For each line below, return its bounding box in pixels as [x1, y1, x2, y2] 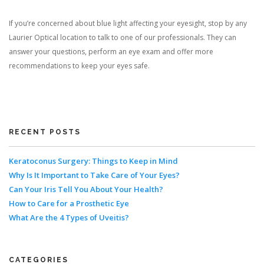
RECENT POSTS [9, 128, 81, 136]
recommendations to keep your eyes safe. [9, 61, 150, 71]
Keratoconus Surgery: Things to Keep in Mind [9, 156, 178, 166]
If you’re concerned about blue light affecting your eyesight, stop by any [9, 18, 247, 28]
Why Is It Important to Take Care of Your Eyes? [9, 170, 180, 180]
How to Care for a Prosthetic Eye [9, 198, 129, 209]
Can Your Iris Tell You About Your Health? [9, 184, 163, 194]
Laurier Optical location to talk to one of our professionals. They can [9, 32, 236, 42]
